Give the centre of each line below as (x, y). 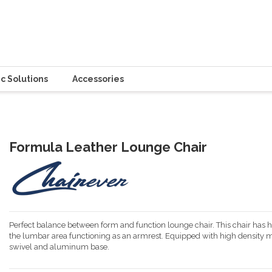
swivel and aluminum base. (59, 247)
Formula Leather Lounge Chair (108, 147)
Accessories (98, 79)
